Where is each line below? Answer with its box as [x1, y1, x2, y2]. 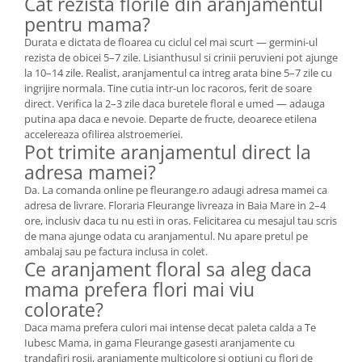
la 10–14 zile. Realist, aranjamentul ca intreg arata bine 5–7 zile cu [24, 65, 332, 80]
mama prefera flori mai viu [24, 276, 255, 302]
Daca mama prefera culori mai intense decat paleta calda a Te [24, 320, 316, 335]
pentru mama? [24, 11, 150, 37]
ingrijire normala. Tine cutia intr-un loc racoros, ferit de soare [24, 81, 312, 95]
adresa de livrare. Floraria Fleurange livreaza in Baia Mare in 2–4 [24, 198, 326, 213]
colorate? [24, 297, 103, 322]
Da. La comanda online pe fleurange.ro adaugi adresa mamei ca [24, 183, 327, 197]
